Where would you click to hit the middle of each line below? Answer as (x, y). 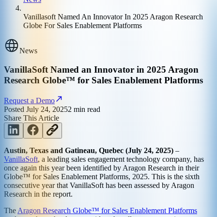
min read (86, 109)
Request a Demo (29, 101)
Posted (15, 109)
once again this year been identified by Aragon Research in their (101, 168)
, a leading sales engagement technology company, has (121, 159)
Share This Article (31, 118)
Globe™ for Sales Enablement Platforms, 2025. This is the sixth (102, 177)
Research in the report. (38, 194)
